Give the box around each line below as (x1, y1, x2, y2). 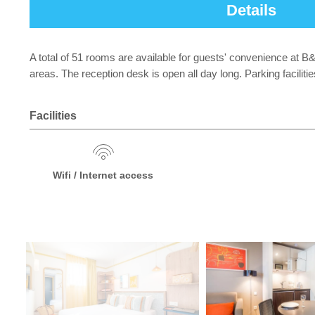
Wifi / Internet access (53, 169, 154, 181)
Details (226, 1, 276, 19)
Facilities (30, 110, 77, 122)
